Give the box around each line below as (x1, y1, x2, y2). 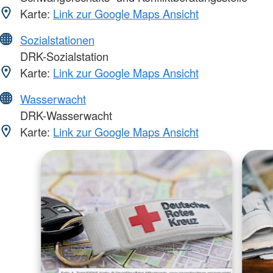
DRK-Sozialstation (17, 48, 108, 65)
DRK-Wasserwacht (17, 107, 112, 124)
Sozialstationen (20, 32, 94, 48)
